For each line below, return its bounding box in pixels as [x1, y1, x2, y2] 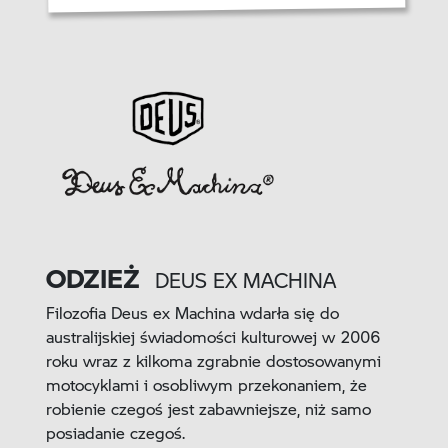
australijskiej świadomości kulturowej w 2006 [45, 326, 380, 348]
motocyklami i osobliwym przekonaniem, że [45, 374, 367, 396]
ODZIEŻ [45, 262, 140, 295]
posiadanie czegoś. [45, 422, 185, 444]
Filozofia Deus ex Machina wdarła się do [45, 302, 339, 324]
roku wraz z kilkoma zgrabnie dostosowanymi [45, 350, 381, 372]
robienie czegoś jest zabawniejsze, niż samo [45, 398, 371, 420]
